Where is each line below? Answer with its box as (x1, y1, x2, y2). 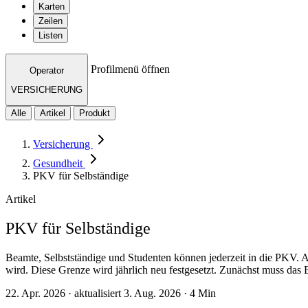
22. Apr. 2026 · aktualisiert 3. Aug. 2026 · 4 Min (5, 287, 216, 300)
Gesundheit (33, 157, 85, 170)
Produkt (79, 108, 110, 119)
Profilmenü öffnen (91, 63, 170, 76)
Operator (30, 65, 64, 76)
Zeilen (38, 16, 63, 27)
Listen (38, 30, 63, 41)
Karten (38, 1, 65, 12)
